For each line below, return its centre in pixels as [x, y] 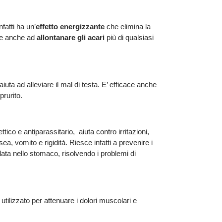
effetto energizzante [70, 27]
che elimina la [127, 27]
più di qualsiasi [130, 38]
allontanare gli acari [70, 38]
